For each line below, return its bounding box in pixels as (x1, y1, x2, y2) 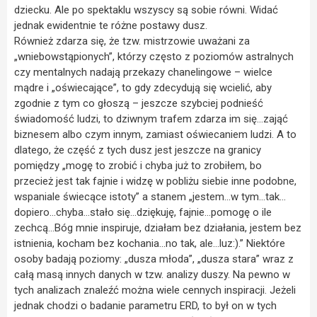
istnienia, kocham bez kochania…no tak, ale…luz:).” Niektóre (14, 237, 285, 250)
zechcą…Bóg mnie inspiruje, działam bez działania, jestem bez (14, 221, 301, 235)
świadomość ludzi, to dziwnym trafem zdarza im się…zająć (14, 113, 288, 126)
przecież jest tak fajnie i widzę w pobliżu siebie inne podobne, (14, 175, 296, 188)
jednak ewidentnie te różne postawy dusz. (14, 19, 207, 33)
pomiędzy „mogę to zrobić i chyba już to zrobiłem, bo (14, 159, 262, 173)
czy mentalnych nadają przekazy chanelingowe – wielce (14, 66, 272, 79)
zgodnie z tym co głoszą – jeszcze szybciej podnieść (14, 97, 263, 110)
